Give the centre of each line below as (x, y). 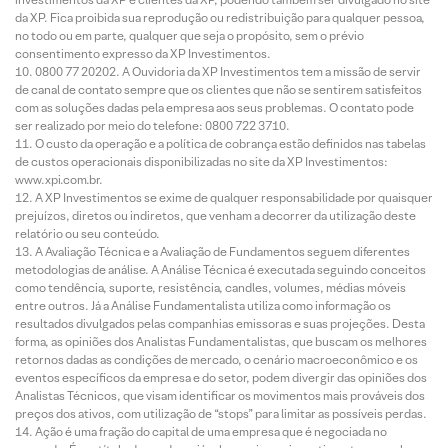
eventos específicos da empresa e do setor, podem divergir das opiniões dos (221, 377)
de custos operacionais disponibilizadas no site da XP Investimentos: (201, 161)
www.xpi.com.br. (59, 179)
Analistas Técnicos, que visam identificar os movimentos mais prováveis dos (220, 395)
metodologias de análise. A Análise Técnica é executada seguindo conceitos (220, 269)
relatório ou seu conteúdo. (87, 233)
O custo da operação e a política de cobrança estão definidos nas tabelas (230, 143)
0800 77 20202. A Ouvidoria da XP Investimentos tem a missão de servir (228, 71)
